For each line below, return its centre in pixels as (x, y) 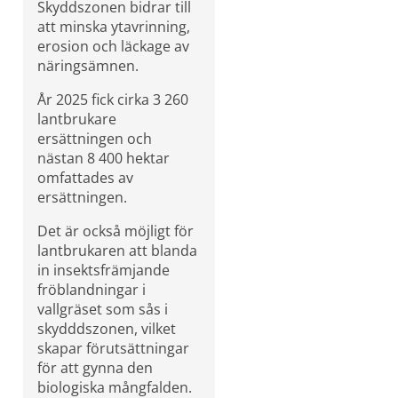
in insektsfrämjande (103, 270)
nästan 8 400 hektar (103, 158)
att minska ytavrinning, (114, 26)
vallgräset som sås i (103, 309)
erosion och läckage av (113, 46)
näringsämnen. (88, 65)
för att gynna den (95, 367)
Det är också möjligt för (115, 231)
